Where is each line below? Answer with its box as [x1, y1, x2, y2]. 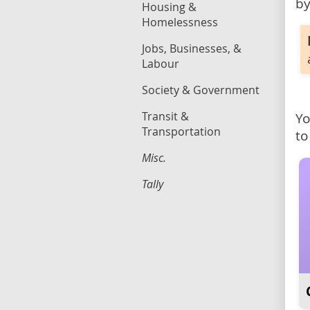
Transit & [142, 109, 189, 124]
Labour [142, 56, 179, 71]
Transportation [142, 124, 221, 139]
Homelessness [142, 15, 218, 30]
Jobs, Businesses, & [142, 41, 241, 56]
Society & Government [142, 82, 259, 98]
